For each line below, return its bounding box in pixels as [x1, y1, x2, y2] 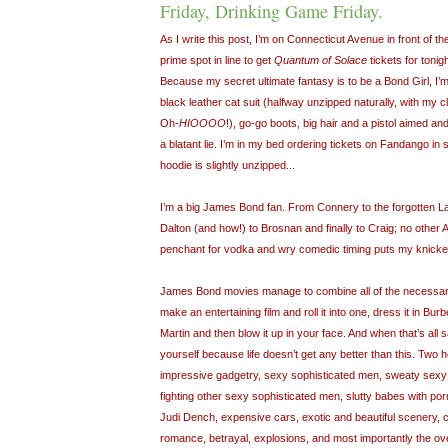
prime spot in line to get [160, 53, 274, 66]
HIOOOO [179, 116, 226, 129]
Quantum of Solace [274, 53, 367, 66]
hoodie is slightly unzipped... [160, 158, 295, 171]
